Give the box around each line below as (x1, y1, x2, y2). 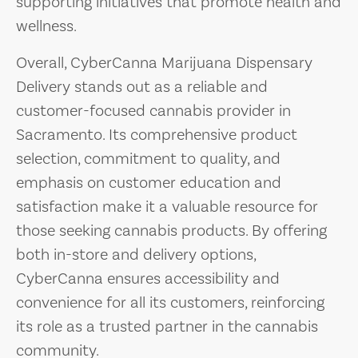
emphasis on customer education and (16, 173, 281, 192)
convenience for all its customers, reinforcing (16, 292, 324, 312)
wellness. (16, 16, 77, 35)
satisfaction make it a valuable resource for (16, 197, 318, 216)
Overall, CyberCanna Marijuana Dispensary (16, 53, 312, 72)
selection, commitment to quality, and (16, 149, 280, 168)
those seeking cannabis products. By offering (16, 221, 327, 240)
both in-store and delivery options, (16, 245, 256, 264)
